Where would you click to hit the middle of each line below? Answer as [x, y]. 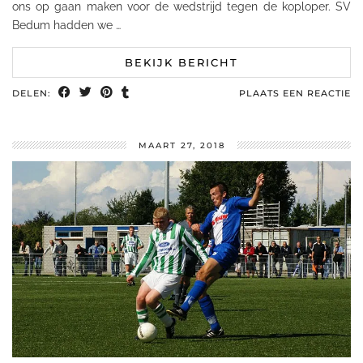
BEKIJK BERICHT [181, 62]
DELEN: [33, 93]
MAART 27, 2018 [181, 145]
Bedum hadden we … [66, 25]
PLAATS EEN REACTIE [295, 93]
